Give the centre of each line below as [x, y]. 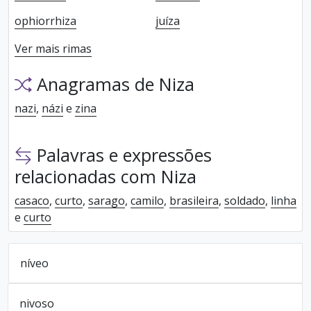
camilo [147, 200]
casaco [32, 200]
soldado [245, 200]
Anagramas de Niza [114, 84]
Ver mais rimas [53, 49]
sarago [107, 200]
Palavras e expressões [122, 155]
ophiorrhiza [45, 21]
